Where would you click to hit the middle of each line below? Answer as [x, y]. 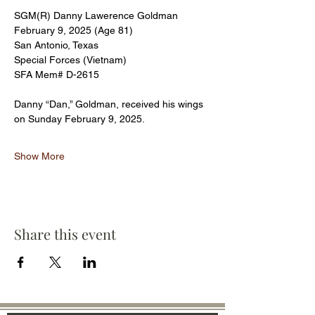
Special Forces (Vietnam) [70, 59]
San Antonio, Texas [56, 45]
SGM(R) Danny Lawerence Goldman [97, 15]
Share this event [65, 233]
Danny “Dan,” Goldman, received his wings [110, 104]
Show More [39, 156]
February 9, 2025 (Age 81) [73, 30]
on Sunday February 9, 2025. [79, 118]
